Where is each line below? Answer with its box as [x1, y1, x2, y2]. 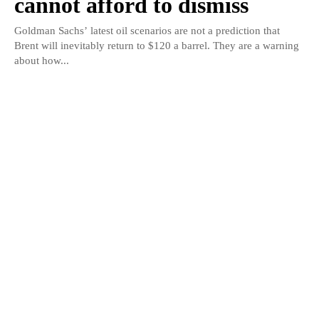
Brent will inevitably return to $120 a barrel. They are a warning [14, 40, 299, 52]
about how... [14, 55, 69, 67]
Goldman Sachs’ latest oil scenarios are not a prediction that [14, 25, 280, 37]
